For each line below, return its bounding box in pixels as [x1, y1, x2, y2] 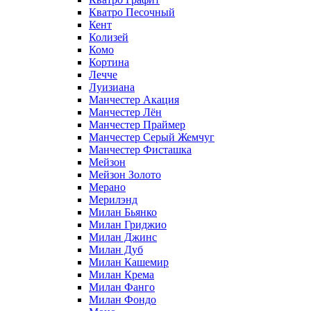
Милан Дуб [89, 243, 143, 255]
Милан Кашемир [89, 255, 169, 268]
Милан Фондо [89, 293, 156, 305]
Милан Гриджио [89, 218, 167, 230]
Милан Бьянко [89, 205, 157, 218]
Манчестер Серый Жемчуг [89, 131, 215, 143]
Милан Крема [89, 268, 154, 280]
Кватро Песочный [89, 6, 175, 18]
